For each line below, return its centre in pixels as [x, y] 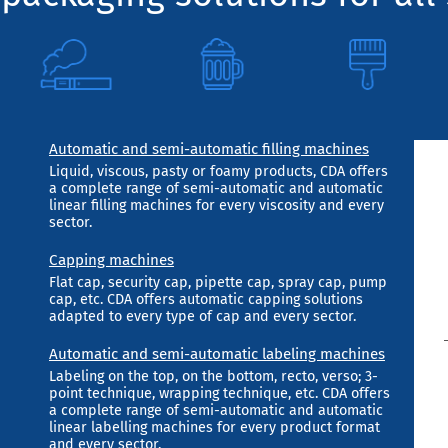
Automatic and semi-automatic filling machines [208, 149]
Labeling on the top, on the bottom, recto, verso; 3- [213, 377]
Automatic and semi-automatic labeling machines [216, 354]
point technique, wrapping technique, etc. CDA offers [219, 394]
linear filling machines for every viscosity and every [216, 206]
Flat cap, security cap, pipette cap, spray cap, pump [217, 283]
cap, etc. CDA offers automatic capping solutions [205, 300]
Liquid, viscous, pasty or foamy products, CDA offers [218, 172]
